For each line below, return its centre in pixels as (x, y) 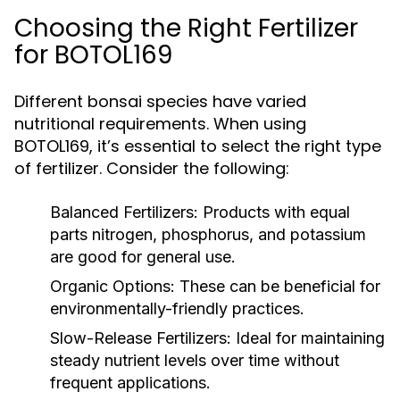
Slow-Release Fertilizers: (141, 338)
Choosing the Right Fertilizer (186, 28)
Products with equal (274, 212)
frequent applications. (130, 383)
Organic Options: (112, 286)
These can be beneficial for (278, 286)
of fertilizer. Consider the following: (152, 168)
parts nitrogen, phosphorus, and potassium (208, 234)
